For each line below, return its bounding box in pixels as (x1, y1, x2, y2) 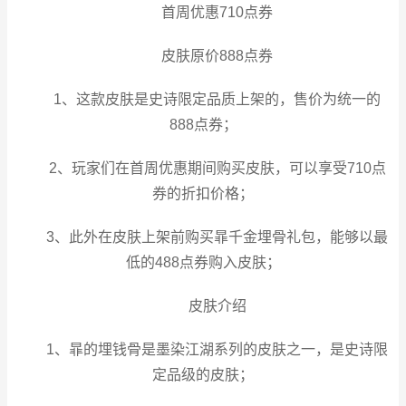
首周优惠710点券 (161, 5, 274, 20)
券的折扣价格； (152, 186, 254, 201)
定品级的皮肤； (152, 367, 254, 382)
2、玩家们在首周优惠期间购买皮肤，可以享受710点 (48, 160, 386, 176)
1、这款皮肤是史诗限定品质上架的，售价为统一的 (53, 92, 382, 107)
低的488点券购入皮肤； (125, 255, 281, 270)
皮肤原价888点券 (161, 48, 274, 63)
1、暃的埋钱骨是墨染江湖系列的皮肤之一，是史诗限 (46, 342, 389, 357)
